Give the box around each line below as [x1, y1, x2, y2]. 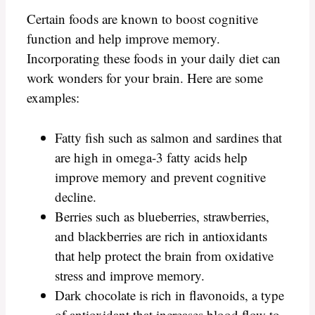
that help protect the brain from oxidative [55, 246, 274, 264]
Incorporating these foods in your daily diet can [27, 49, 281, 67]
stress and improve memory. [55, 266, 205, 284]
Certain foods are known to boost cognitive [27, 10, 258, 28]
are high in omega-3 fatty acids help [55, 148, 247, 166]
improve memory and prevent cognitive [55, 167, 266, 186]
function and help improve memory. [27, 30, 220, 48]
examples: [27, 89, 79, 107]
